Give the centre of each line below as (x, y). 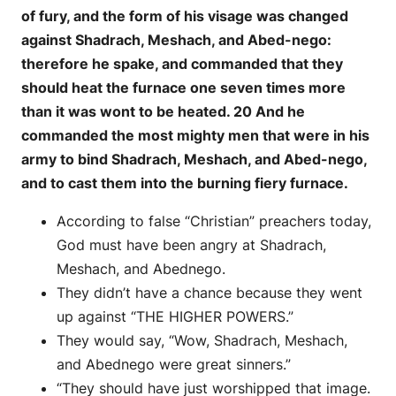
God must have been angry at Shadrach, (191, 244)
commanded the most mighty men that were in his (195, 135)
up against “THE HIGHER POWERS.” (175, 316)
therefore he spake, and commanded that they (182, 63)
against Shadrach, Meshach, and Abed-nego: (176, 39)
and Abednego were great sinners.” (174, 364)
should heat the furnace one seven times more (183, 87)
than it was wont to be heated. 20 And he (163, 111)
